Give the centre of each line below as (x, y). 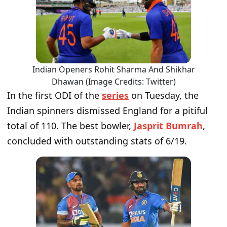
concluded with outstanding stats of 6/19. (97, 141)
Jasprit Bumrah (168, 125)
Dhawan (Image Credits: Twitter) (113, 81)
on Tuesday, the (164, 95)
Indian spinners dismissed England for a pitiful (107, 110)
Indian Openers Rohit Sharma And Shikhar (113, 69)
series (115, 95)
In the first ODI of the (54, 95)
